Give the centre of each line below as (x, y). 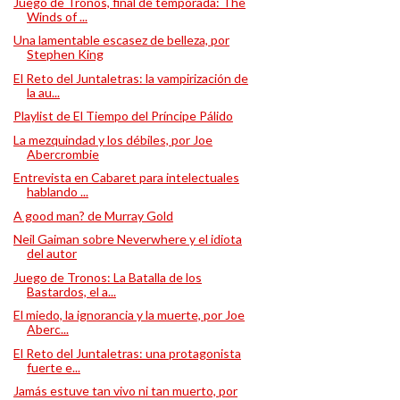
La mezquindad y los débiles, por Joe (112, 139)
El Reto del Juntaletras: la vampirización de (130, 78)
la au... (43, 92)
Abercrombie (62, 154)
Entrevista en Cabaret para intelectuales (126, 177)
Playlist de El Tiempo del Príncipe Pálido (123, 116)
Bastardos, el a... (71, 291)
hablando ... (57, 192)
